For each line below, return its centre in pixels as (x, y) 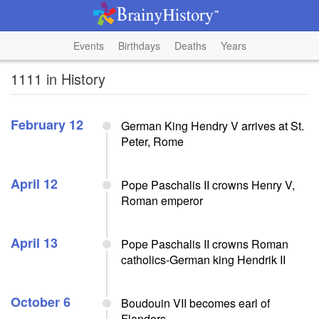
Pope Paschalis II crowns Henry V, (208, 185)
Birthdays (139, 46)
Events (88, 46)
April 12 (34, 184)
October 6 (41, 302)
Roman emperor (162, 200)
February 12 (47, 125)
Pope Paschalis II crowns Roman (205, 244)
